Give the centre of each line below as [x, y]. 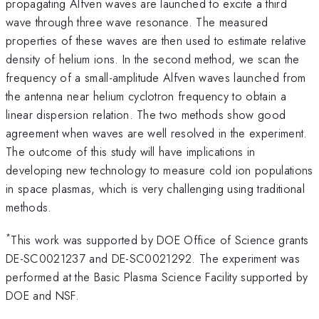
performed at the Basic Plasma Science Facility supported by [157, 277]
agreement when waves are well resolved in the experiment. [157, 133]
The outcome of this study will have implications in [131, 151]
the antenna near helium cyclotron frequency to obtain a [146, 96]
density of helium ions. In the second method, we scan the [153, 59]
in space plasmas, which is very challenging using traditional [155, 188]
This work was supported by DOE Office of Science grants [160, 240]
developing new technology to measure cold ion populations [159, 170]
